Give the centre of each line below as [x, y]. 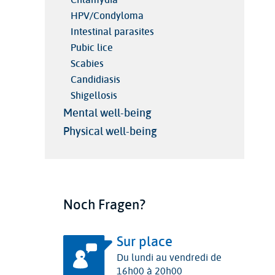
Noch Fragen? [104, 205]
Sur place [144, 242]
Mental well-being [107, 113]
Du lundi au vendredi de [169, 258]
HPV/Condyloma [107, 16]
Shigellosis [94, 96]
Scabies [87, 64]
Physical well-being [110, 132]
